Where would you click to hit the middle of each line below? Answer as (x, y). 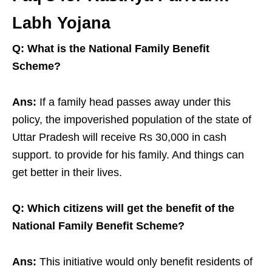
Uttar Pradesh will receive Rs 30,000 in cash (119, 138)
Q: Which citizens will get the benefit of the (123, 209)
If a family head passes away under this (135, 102)
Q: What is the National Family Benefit (111, 49)
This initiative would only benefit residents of (146, 262)
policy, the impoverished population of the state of (132, 120)
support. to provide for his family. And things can (128, 155)
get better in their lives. (67, 173)
